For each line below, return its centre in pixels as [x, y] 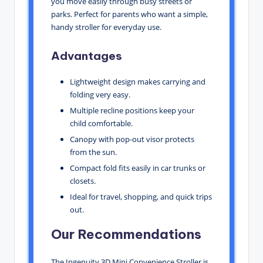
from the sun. [93, 152]
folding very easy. [100, 94]
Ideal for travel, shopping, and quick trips [141, 197]
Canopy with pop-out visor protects [132, 139]
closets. [83, 181]
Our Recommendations [126, 235]
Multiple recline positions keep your [132, 110]
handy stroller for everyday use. [106, 27]
